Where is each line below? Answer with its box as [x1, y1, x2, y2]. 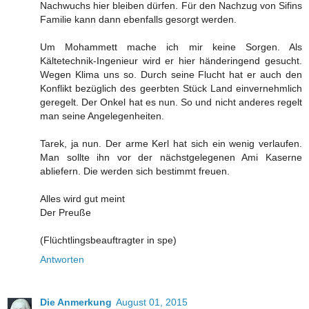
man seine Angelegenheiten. [40, 110, 164, 121]
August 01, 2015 [116, 296, 188, 308]
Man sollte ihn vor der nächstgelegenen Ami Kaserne [40, 151, 302, 163]
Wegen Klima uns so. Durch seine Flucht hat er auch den [40, 68, 302, 80]
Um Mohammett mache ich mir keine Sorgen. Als [40, 41, 302, 52]
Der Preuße [40, 206, 91, 218]
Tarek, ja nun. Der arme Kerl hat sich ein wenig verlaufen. [40, 137, 302, 149]
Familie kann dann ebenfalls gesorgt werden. [40, 13, 237, 25]
